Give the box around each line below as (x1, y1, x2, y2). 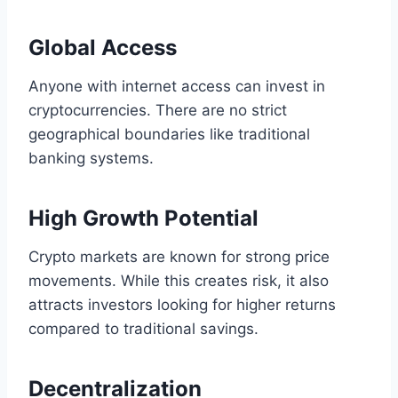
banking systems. (28, 149, 154, 168)
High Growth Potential (28, 205, 259, 232)
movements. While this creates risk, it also (28, 272, 329, 291)
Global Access (28, 35, 177, 61)
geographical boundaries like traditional (28, 125, 310, 144)
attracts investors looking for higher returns (28, 296, 336, 314)
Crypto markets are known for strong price (28, 248, 330, 267)
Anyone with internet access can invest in (28, 77, 325, 96)
